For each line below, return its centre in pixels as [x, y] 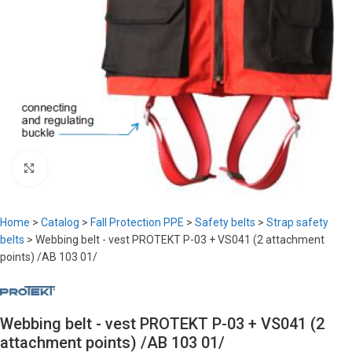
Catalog [60, 222]
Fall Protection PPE [137, 222]
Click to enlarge [84, 168]
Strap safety [297, 222]
